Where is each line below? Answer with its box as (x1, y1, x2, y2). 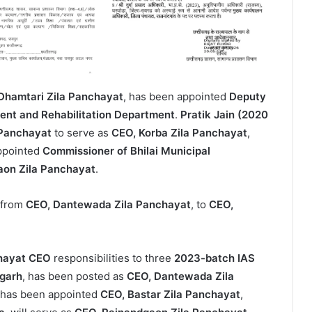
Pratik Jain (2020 (180, 108, 268, 122)
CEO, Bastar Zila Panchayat (100, 288, 240, 302)
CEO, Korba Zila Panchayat (111, 126, 247, 140)
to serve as (52, 126, 111, 140)
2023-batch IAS (174, 251, 255, 265)
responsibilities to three (51, 251, 174, 265)
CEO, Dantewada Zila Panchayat (26, 198, 191, 212)
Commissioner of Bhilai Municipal (42, 144, 210, 158)
